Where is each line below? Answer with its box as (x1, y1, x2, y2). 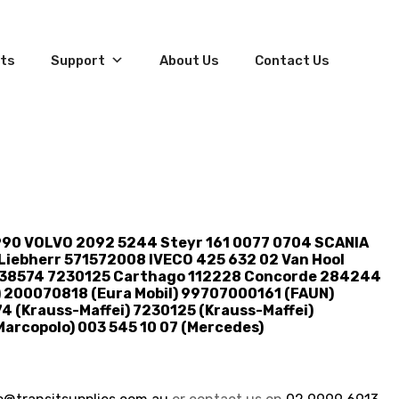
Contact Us (255, 53, 330, 69)
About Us (159, 53, 219, 69)
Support (51, 53, 105, 69)
